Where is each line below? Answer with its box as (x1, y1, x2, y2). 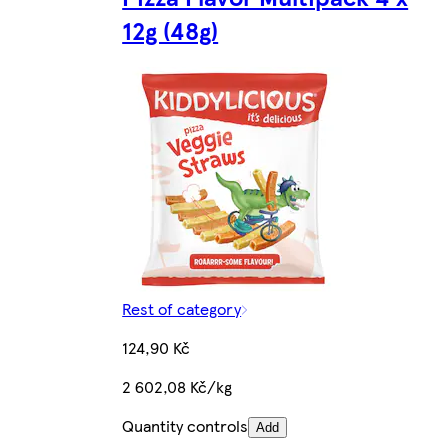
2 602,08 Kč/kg (122, 375, 233, 399)
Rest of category (122, 297, 242, 321)
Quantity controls (122, 414, 249, 438)
